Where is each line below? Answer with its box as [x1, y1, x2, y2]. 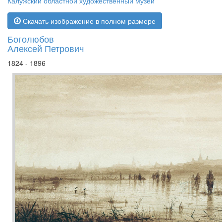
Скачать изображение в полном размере [21, 16, 156, 26]
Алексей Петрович [7, 42, 84, 55]
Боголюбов [7, 32, 54, 45]
